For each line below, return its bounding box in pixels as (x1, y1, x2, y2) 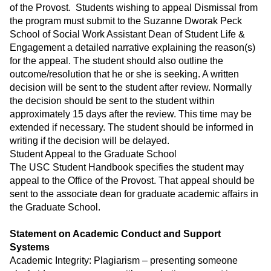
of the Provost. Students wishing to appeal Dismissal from (10, 2, 258, 13)
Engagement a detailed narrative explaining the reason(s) (10, 42, 255, 53)
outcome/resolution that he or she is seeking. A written (10, 69, 239, 80)
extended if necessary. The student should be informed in (10, 122, 253, 133)
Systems (10, 242, 50, 253)
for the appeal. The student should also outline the (10, 56, 223, 67)
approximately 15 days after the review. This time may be (10, 109, 252, 120)
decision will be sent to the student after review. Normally (10, 82, 252, 93)
